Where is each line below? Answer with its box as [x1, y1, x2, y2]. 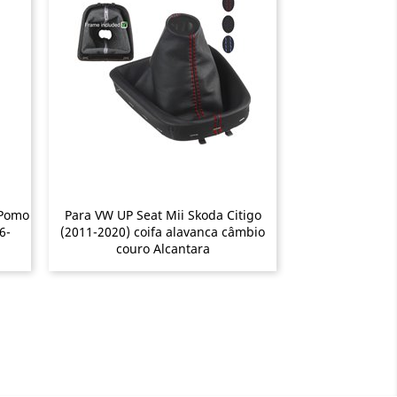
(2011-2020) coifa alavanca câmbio [60, 222, 265, 240]
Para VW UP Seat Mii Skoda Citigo [64, 206, 261, 223]
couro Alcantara [115, 239, 210, 257]
